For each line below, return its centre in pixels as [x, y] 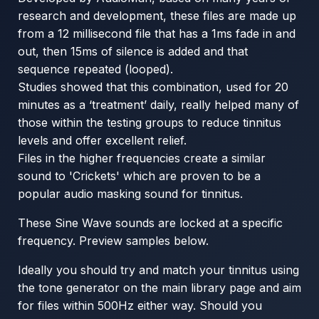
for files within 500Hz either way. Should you [140, 306]
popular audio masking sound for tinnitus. [130, 194]
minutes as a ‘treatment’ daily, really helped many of [158, 105]
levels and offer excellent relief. [102, 141]
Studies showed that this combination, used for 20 [153, 87]
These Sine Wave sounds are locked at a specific [150, 223]
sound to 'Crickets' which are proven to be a [139, 176]
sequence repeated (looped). [95, 69]
